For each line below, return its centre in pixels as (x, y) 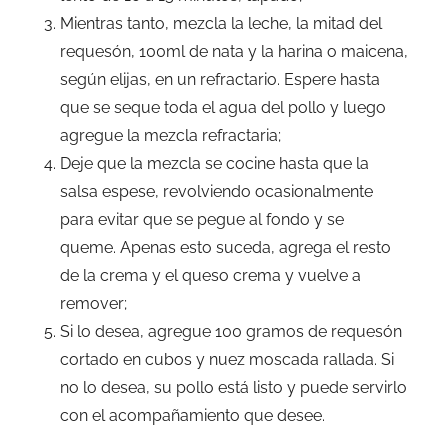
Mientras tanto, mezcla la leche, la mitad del (221, 24)
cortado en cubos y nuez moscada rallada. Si (227, 360)
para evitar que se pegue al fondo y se (202, 220)
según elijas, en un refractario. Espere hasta (220, 80)
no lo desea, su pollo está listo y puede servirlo (233, 388)
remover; (93, 304)
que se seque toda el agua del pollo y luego (223, 108)
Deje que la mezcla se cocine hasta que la (214, 164)
